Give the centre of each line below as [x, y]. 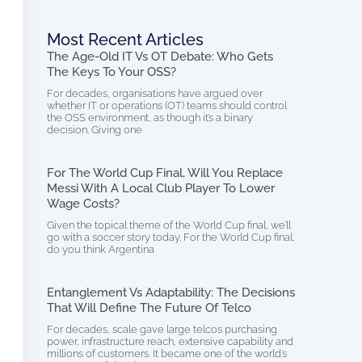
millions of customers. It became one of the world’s [166, 354]
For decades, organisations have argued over [154, 94]
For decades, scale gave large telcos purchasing [162, 330]
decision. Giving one [94, 130]
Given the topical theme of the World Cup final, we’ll [168, 225]
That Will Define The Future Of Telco [149, 308]
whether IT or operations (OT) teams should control [166, 106]
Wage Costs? [83, 204]
